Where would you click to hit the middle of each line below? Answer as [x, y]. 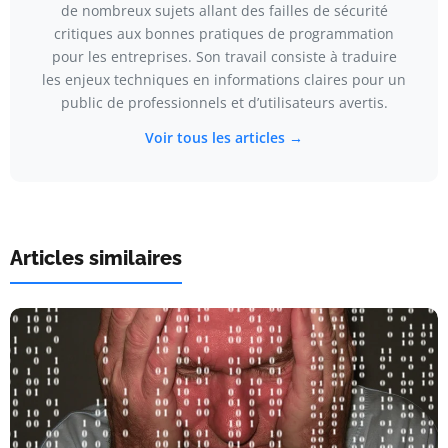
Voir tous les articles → [224, 137]
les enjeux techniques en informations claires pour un [224, 79]
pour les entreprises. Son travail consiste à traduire [224, 56]
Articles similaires [96, 257]
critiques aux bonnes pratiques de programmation [224, 33]
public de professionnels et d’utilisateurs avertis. [224, 102]
